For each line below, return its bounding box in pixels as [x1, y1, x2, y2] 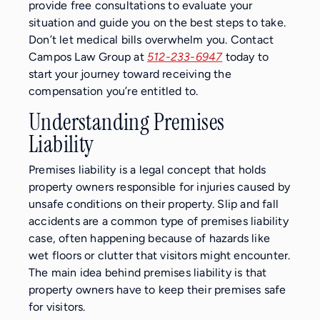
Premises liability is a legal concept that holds [29, 162, 266, 176]
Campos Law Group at [29, 49, 147, 64]
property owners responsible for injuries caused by [29, 179, 291, 194]
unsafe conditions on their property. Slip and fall [29, 196, 279, 211]
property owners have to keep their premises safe [29, 282, 286, 296]
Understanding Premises [29, 107, 225, 137]
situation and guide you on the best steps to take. [29, 15, 286, 29]
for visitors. [29, 299, 86, 314]
